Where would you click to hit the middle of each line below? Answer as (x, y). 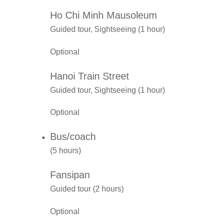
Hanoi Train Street (90, 76)
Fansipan (70, 175)
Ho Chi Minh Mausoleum (104, 15)
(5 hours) (66, 151)
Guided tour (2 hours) (87, 189)
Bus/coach (73, 137)
